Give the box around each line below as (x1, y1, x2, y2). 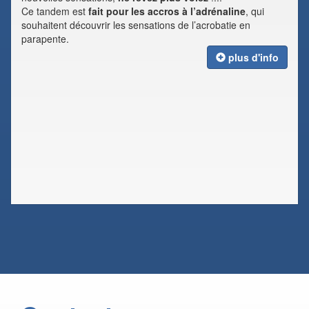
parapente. (21, 32, 69, 46)
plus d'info (226, 50, 279, 64)
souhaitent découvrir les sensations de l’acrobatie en (21, 18, 250, 32)
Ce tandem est (21, 4, 88, 18)
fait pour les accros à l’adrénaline (88, 4, 246, 18)
